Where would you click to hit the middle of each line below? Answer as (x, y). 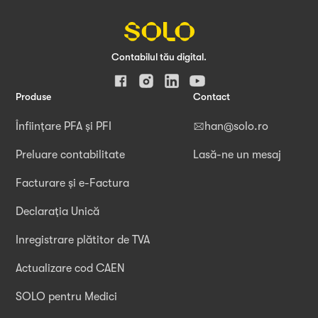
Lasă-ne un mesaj (237, 155)
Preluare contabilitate (71, 155)
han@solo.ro (237, 127)
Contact (212, 97)
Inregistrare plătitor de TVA (83, 240)
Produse (34, 97)
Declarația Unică (58, 212)
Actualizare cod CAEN (71, 269)
